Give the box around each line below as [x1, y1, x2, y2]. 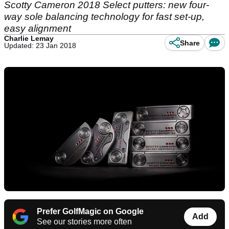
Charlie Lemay [4, 34, 54, 42]
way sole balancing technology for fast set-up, [4, 11, 204, 22]
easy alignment [4, 23, 71, 34]
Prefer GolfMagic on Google [37, 207, 144, 216]
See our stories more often [37, 217, 132, 226]
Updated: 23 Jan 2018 [4, 41, 76, 50]
